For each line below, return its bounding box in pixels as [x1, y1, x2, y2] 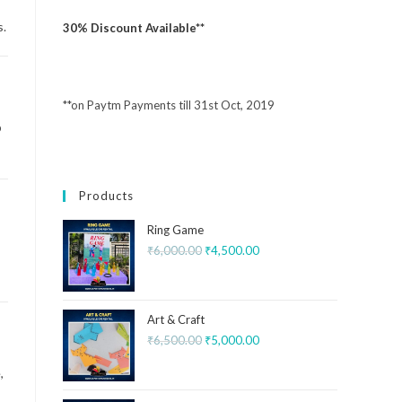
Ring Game [147, 223, 204, 237]
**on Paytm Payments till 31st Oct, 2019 [63, 98, 275, 112]
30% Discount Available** [63, 21, 205, 35]
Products [79, 188, 134, 203]
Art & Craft [147, 312, 205, 327]
